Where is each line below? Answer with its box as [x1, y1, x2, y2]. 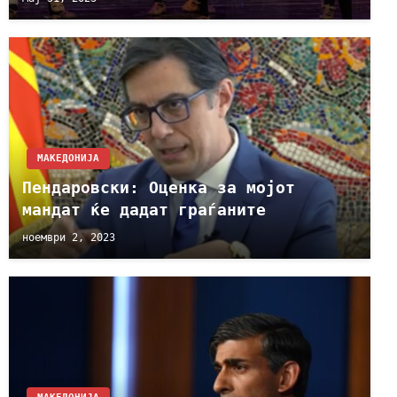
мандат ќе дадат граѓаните [22, 199, 266, 219]
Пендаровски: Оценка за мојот [22, 177, 295, 197]
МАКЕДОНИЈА [37, 152, 99, 164]
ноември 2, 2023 [22, 231, 115, 245]
